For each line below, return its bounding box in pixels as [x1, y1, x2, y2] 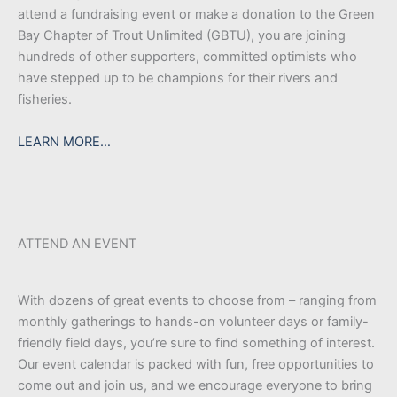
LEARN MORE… [18, 134, 111, 151]
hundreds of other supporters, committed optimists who [18, 49, 357, 66]
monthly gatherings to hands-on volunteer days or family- [18, 314, 369, 331]
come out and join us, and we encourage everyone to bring [18, 378, 372, 394]
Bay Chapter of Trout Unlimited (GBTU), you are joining [18, 27, 346, 44]
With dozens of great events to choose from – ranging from [18, 292, 377, 309]
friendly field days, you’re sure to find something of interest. [18, 335, 375, 352]
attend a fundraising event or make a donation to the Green [18, 6, 375, 23]
